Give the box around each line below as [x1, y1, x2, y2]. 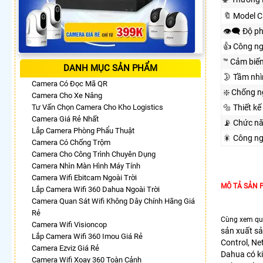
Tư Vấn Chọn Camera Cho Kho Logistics [32, 102, 163, 112]
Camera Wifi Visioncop [32, 220, 107, 229]
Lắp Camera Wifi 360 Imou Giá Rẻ [32, 231, 143, 241]
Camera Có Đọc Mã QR [32, 79, 107, 88]
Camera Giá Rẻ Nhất [32, 114, 99, 123]
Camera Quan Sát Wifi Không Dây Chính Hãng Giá [32, 196, 195, 205]
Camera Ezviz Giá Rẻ [32, 243, 99, 252]
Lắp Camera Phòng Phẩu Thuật [32, 126, 134, 135]
